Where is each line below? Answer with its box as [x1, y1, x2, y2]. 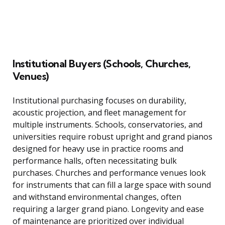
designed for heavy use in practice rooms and [13, 143, 183, 155]
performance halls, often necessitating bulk [13, 155, 177, 167]
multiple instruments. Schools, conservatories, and [13, 119, 202, 131]
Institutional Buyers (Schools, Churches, [13, 57, 190, 70]
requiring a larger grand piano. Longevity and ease [13, 203, 204, 215]
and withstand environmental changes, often [13, 191, 181, 203]
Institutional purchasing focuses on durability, [13, 95, 186, 106]
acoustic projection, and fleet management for [13, 107, 186, 119]
